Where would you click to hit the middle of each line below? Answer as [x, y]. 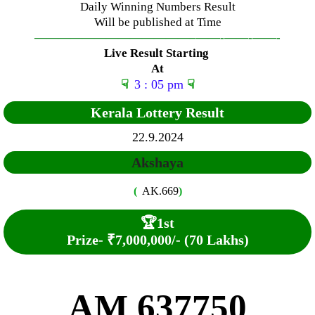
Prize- [85, 239]
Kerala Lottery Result [157, 112]
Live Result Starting [157, 53]
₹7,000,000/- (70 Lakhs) [178, 239]
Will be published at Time [157, 22]
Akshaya [157, 162]
